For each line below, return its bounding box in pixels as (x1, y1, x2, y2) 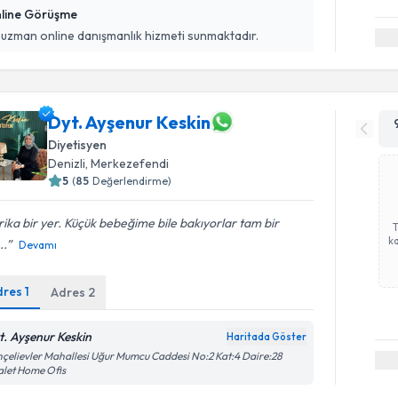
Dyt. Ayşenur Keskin (48, 110, 211, 133)
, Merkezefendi (85, 155, 170, 171)
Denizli (48, 155, 86, 171)
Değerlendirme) (92, 174, 172, 187)
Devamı (19, 238, 58, 251)
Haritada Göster (227, 330, 307, 343)
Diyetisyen (48, 137, 107, 153)
